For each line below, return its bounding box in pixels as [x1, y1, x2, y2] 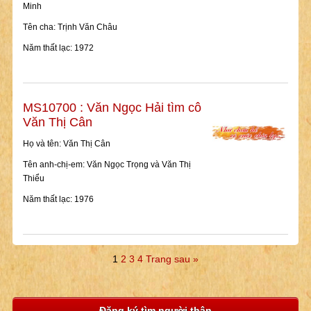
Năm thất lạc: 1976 [22, 194, 94, 205]
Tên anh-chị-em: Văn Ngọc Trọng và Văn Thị [22, 160, 191, 170]
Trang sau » [146, 253, 199, 265]
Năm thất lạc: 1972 [22, 43, 94, 53]
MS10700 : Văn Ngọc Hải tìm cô [22, 101, 201, 115]
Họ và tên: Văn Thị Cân [22, 139, 110, 149]
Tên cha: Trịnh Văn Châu [22, 22, 117, 33]
